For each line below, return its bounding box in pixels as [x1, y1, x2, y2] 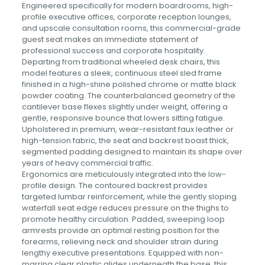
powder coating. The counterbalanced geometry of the [21, 90, 235, 101]
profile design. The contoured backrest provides [21, 180, 208, 191]
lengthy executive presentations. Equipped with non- [21, 247, 224, 258]
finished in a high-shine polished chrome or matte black [21, 79, 237, 90]
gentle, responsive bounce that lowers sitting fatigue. [21, 112, 225, 124]
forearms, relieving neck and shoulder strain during [21, 236, 218, 247]
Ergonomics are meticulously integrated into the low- [21, 169, 226, 180]
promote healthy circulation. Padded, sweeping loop [21, 214, 225, 225]
